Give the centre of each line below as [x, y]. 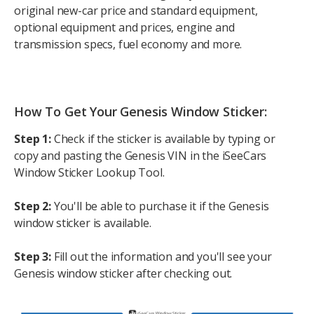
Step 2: [33, 206]
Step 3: [33, 256]
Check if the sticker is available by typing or [163, 138]
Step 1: [33, 138]
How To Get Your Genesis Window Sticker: [141, 112]
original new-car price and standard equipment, [136, 11]
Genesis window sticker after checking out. [123, 273]
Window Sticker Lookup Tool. [89, 172]
